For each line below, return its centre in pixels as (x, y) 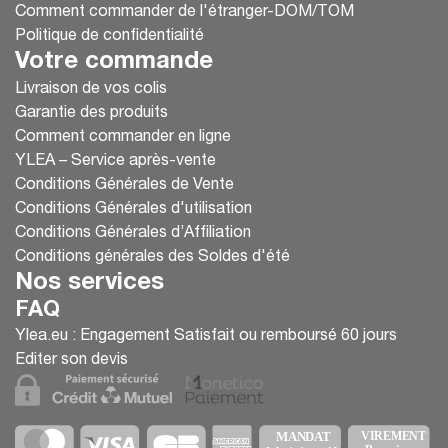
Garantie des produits (91, 113)
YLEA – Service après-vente (115, 161)
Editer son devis (71, 360)
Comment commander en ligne (123, 137)
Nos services (89, 283)
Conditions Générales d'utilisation (133, 209)
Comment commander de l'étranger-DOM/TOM (184, 12)
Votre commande (114, 62)
